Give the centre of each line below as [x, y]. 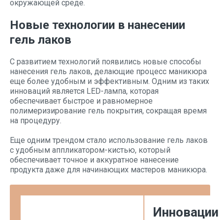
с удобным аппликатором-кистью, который [90, 150]
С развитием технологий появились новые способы [106, 62]
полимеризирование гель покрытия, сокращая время [108, 111]
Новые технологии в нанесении [97, 25]
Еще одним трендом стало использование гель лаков [109, 140]
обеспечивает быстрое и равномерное [81, 101]
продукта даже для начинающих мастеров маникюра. [109, 170]
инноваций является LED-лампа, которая [84, 91]
